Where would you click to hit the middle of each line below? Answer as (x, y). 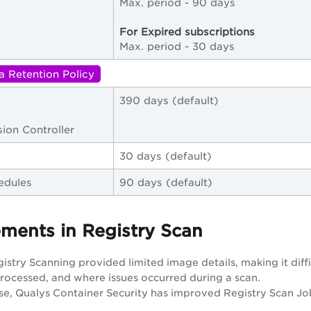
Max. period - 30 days (177, 47)
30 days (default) (166, 156)
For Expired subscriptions (187, 32)
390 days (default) (169, 101)
